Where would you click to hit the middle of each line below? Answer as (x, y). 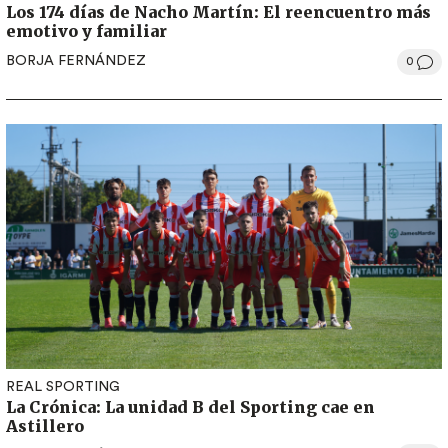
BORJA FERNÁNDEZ (76, 61)
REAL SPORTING (63, 386)
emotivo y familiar (86, 30)
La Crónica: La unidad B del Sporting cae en (190, 406)
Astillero (45, 425)
